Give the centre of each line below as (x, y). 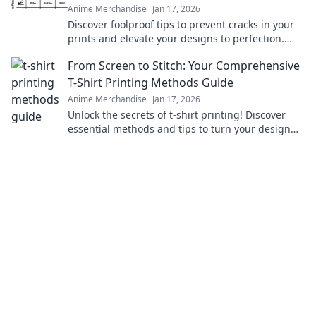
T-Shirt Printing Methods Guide (151, 83)
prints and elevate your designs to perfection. (176, 38)
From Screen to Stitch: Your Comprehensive (184, 66)
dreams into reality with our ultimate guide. (171, 143)
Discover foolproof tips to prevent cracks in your (181, 24)
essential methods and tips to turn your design (179, 129)
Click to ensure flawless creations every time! (174, 53)
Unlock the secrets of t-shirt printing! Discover (177, 115)
